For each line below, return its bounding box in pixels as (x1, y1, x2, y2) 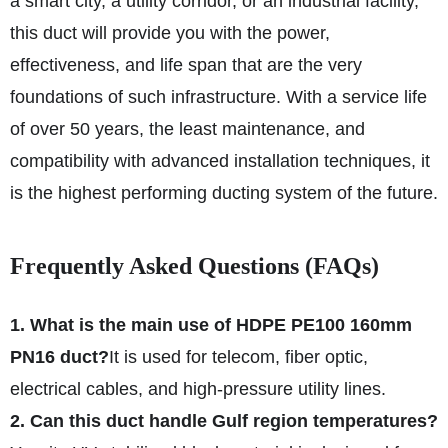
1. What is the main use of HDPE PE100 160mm (10, 315, 412, 335)
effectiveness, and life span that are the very (10, 55, 362, 75)
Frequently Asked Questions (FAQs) (10, 253, 379, 279)
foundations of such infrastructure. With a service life (10, 87, 427, 107)
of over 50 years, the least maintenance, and (10, 119, 365, 139)
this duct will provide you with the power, (10, 23, 330, 43)
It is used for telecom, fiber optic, (109, 347, 368, 367)
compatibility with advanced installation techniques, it (10, 151, 430, 171)
